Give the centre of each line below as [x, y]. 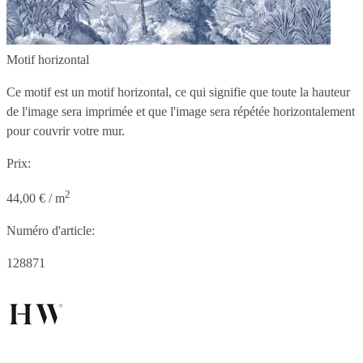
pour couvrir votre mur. [66, 130]
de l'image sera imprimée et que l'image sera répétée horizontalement [181, 111]
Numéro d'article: [51, 231]
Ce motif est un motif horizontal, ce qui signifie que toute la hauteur [178, 92]
